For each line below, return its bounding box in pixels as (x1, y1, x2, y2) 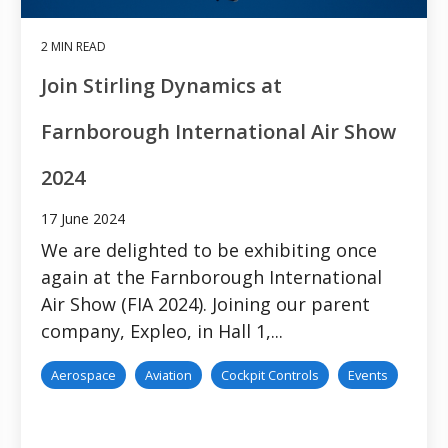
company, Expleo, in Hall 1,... (41, 318, 283, 343)
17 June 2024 (41, 208, 125, 228)
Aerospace (51, 365, 116, 384)
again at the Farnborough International (41, 264, 382, 289)
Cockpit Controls (221, 365, 319, 384)
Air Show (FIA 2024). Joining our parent (41, 291, 370, 316)
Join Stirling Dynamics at (41, 71, 282, 99)
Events (348, 365, 388, 384)
